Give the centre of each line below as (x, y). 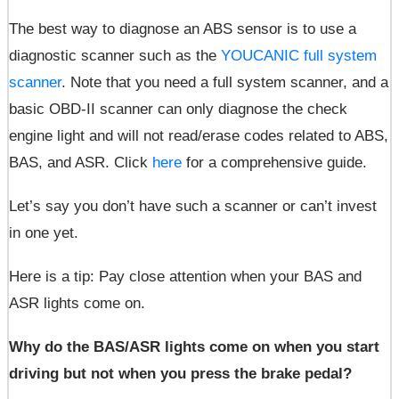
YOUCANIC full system (299, 56)
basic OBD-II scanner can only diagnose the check (178, 110)
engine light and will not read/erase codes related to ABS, (199, 136)
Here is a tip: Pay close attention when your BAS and (185, 277)
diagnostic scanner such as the (115, 56)
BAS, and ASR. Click (78, 163)
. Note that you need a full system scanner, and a (225, 83)
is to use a (322, 29)
